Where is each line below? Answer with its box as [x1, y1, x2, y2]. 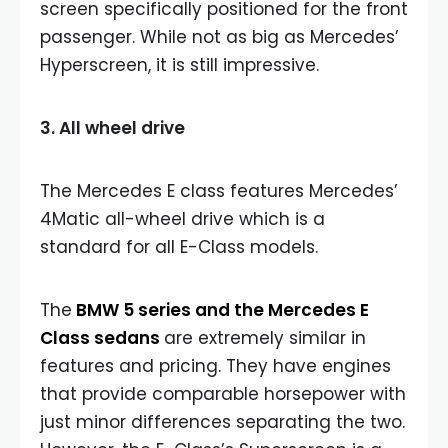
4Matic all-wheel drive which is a [40, 206, 325, 231]
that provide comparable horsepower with [40, 381, 406, 406]
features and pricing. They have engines [40, 353, 391, 378]
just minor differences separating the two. [40, 409, 405, 434]
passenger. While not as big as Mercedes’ [40, 24, 399, 49]
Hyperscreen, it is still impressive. [40, 52, 319, 77]
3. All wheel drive [40, 115, 185, 140]
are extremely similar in [164, 325, 366, 350]
